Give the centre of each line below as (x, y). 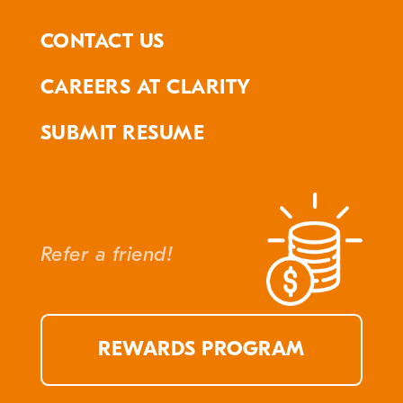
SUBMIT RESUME (122, 134)
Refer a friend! (107, 254)
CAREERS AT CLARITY (145, 88)
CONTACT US (102, 42)
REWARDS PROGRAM (201, 349)
